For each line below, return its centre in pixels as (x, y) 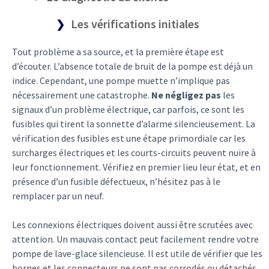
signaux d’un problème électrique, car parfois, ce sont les (128, 110)
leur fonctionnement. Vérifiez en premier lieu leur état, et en (136, 167)
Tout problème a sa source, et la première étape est (118, 52)
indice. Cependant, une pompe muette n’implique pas (121, 81)
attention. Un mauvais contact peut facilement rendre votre (135, 239)
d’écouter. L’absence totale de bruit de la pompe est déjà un (132, 66)
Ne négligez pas (186, 95)
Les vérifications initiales (135, 24)
